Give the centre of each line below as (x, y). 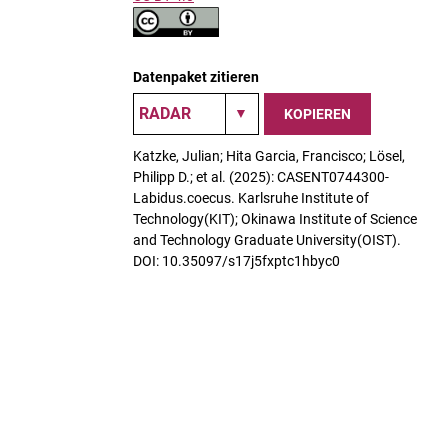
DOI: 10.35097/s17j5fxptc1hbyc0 (236, 261)
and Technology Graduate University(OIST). (267, 240)
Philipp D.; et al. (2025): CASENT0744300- (261, 177)
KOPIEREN (317, 113)
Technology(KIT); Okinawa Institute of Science (275, 219)
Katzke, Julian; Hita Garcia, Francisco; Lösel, (269, 156)
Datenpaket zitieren (196, 77)
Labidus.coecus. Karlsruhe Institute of (251, 198)
